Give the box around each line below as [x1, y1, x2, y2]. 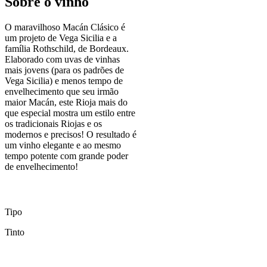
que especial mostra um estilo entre [5, 108, 135, 119]
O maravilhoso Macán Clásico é [5, 22, 125, 33]
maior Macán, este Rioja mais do [5, 97, 128, 108]
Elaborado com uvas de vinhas [5, 54, 120, 65]
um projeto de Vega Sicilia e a [5, 33, 117, 44]
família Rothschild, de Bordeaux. [5, 44, 129, 54]
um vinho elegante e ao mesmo [5, 140, 121, 151]
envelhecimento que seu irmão [5, 86, 119, 97]
